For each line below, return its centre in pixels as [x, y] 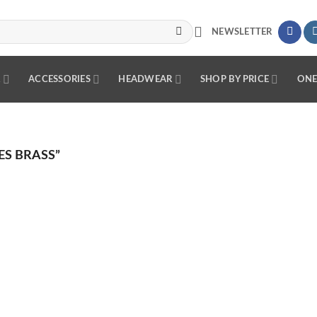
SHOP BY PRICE [235, 79]
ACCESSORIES [59, 79]
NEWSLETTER [242, 31]
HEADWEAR [145, 79]
